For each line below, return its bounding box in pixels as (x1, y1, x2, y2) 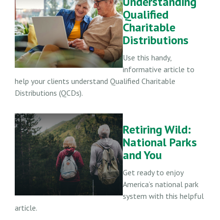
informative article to (123, 64, 194, 75)
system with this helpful (123, 191, 204, 201)
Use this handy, (123, 53, 171, 63)
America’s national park (123, 179, 198, 190)
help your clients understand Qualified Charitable (15, 76, 175, 86)
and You (123, 147, 162, 163)
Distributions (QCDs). (15, 88, 83, 98)
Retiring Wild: (123, 122, 191, 137)
